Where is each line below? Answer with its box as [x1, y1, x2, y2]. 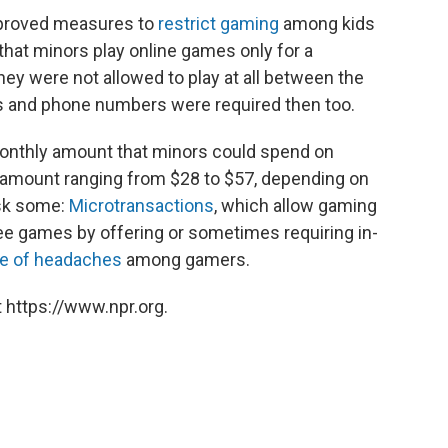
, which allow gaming [214, 195, 377, 217]
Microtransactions [69, 195, 214, 217]
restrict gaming [158, 13, 279, 35]
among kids [279, 13, 375, 35]
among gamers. [122, 249, 250, 271]
